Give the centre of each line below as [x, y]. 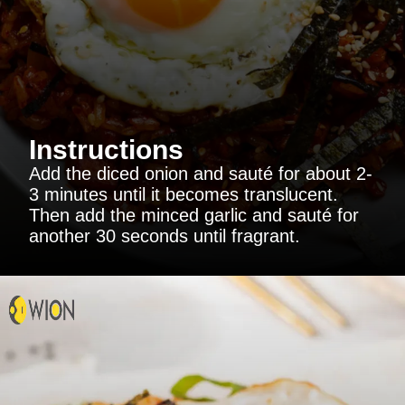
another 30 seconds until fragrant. [165, 235]
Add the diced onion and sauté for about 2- [201, 173]
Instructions [106, 149]
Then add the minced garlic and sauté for [194, 215]
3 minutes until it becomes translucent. [184, 194]
